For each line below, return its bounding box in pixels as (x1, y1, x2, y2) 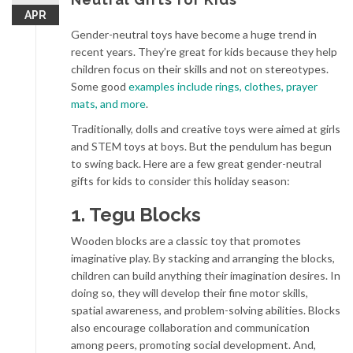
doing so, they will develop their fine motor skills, (71, 286, 308, 299)
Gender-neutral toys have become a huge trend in (71, 28, 317, 41)
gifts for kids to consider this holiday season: (71, 174, 290, 188)
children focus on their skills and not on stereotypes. (71, 62, 329, 76)
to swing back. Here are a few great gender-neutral (71, 157, 321, 170)
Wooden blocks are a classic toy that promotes (71, 234, 301, 247)
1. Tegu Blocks (71, 203, 201, 226)
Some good (71, 80, 128, 93)
